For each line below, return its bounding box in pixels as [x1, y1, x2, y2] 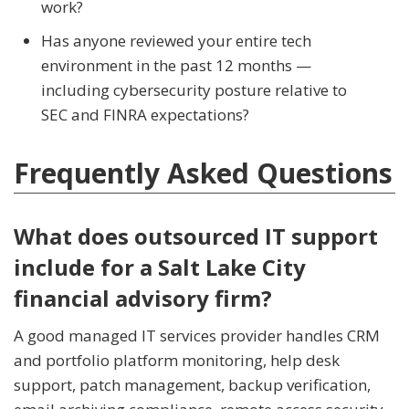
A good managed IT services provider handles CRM [14, 325, 380, 347]
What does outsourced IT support [14, 221, 378, 252]
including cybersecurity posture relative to [41, 79, 347, 101]
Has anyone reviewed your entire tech [41, 30, 311, 52]
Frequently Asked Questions [14, 154, 393, 193]
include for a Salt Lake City [14, 252, 306, 283]
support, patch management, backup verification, [14, 374, 371, 396]
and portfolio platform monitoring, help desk [14, 350, 340, 372]
